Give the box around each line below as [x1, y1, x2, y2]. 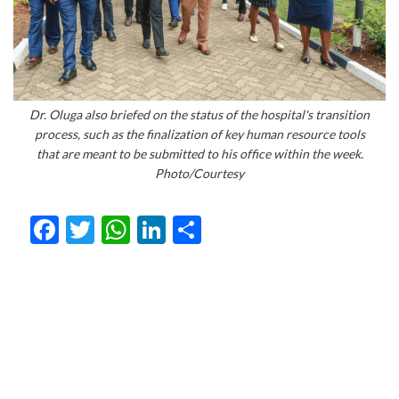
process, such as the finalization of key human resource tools [34, 126, 365, 142]
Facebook [59, 211, 176, 247]
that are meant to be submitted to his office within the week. [36, 145, 363, 161]
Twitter [94, 211, 187, 247]
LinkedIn [166, 211, 271, 247]
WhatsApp [130, 211, 262, 247]
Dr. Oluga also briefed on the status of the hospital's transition [29, 106, 370, 122]
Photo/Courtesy [155, 165, 244, 181]
